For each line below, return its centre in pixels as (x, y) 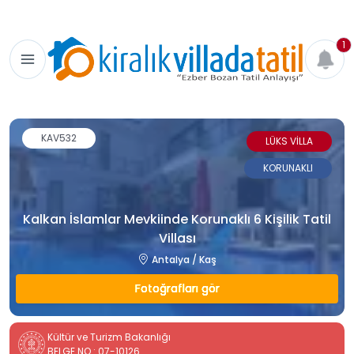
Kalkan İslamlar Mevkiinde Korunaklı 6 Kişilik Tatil (177, 219)
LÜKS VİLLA (289, 141)
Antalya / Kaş (184, 259)
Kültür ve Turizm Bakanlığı (109, 337)
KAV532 (59, 138)
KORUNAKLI (288, 168)
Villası (177, 238)
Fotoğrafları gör (177, 288)
